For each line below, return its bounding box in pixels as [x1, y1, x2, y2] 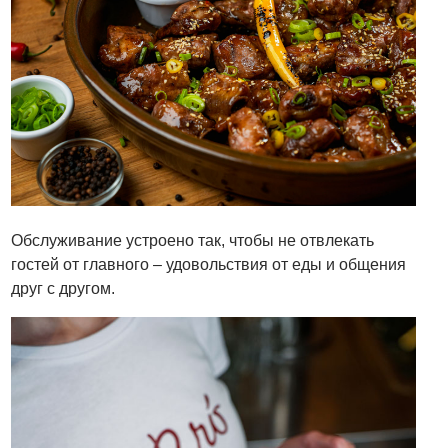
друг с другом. [11, 279, 116, 297]
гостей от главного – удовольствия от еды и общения [11, 255, 407, 273]
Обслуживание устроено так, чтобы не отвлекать [11, 231, 375, 249]
